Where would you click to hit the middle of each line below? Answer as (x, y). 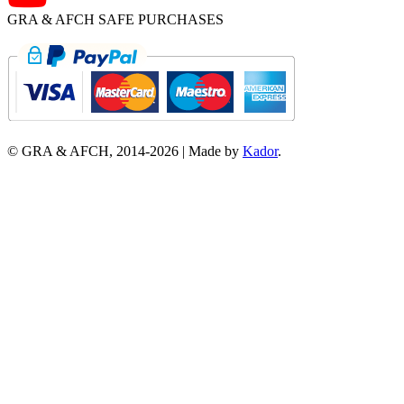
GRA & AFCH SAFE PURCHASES (115, 19)
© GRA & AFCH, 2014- (78, 151)
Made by (216, 151)
